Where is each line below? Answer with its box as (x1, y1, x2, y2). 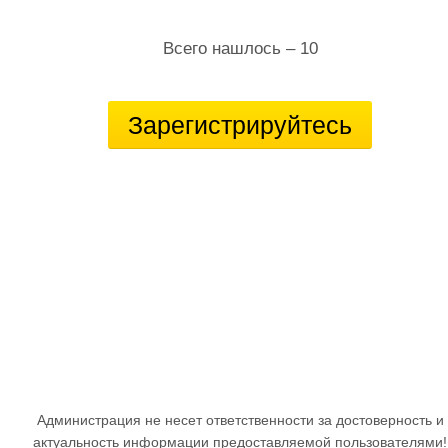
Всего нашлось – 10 (162, 39, 318, 58)
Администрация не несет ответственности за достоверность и (36, 412, 444, 428)
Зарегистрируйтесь (128, 111, 352, 139)
